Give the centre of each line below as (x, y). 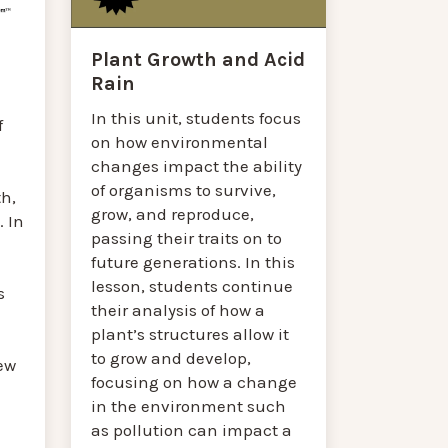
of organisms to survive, (184, 189)
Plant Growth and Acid (198, 59)
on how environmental (180, 141)
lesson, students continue (192, 285)
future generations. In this (193, 261)
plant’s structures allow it (190, 333)
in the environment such (189, 405)
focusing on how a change (194, 381)
